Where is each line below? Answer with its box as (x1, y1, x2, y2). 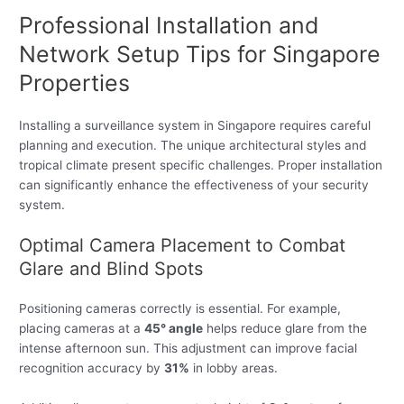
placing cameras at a (19, 321, 145, 336)
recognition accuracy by (19, 361, 165, 376)
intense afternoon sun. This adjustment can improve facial (19, 341, 358, 356)
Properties (19, 69, 131, 96)
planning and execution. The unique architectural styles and (19, 137, 367, 152)
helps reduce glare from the (203, 321, 368, 336)
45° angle (144, 321, 204, 336)
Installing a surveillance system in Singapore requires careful (19, 117, 372, 133)
